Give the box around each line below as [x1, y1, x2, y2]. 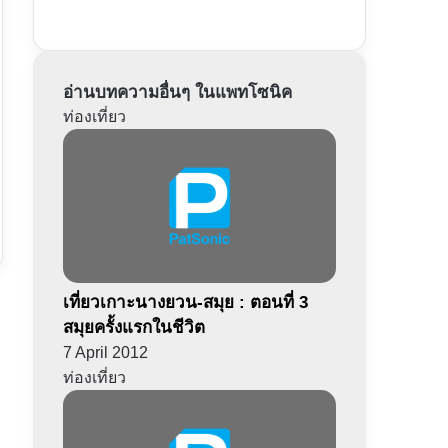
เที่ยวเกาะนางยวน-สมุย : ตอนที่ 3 [62, 292, 308, 312]
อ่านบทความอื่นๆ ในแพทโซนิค [62, 83, 292, 102]
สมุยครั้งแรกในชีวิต [62, 317, 205, 337]
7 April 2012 [62, 343, 148, 361]
